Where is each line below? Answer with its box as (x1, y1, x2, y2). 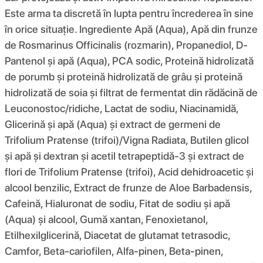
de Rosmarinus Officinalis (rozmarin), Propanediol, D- (5, 38, 248, 51)
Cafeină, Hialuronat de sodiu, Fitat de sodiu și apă (5, 197, 230, 210)
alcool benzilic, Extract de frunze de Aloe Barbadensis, (5, 181, 252, 194)
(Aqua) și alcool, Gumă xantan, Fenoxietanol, (5, 213, 208, 225)
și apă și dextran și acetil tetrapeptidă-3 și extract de (5, 149, 244, 162)
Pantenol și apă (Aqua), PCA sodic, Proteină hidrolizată (5, 54, 254, 67)
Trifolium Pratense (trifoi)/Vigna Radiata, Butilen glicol (5, 133, 249, 146)
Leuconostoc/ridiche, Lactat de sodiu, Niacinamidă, (5, 102, 238, 114)
